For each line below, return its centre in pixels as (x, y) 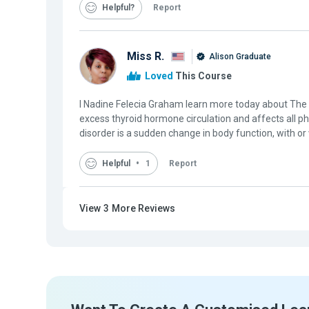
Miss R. (146, 56)
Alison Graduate (239, 56)
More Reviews (143, 208)
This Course (202, 76)
